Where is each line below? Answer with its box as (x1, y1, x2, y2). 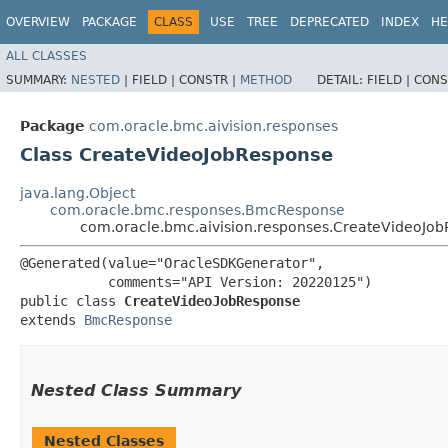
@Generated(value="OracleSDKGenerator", (20, 254, 324, 271)
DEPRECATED (290, 15, 369, 29)
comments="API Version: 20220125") (20, 273, 372, 290)
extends (20, 311, 84, 328)
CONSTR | (179, 72, 240, 87)
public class (20, 292, 124, 309)
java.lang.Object (20, 184, 135, 201)
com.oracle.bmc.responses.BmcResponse (50, 201, 345, 218)
